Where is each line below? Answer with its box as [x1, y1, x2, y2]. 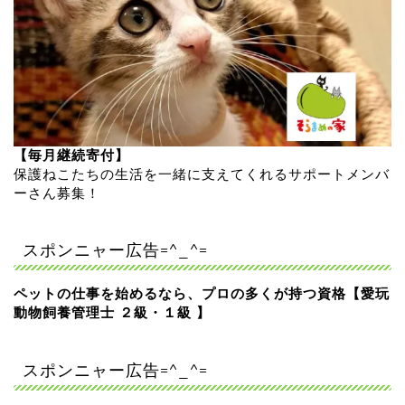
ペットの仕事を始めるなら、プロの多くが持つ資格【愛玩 [14, 285, 390, 301]
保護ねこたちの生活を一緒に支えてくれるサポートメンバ [14, 166, 390, 183]
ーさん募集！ [14, 185, 100, 202]
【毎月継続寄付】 [14, 147, 129, 164]
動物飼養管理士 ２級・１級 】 [14, 304, 211, 320]
